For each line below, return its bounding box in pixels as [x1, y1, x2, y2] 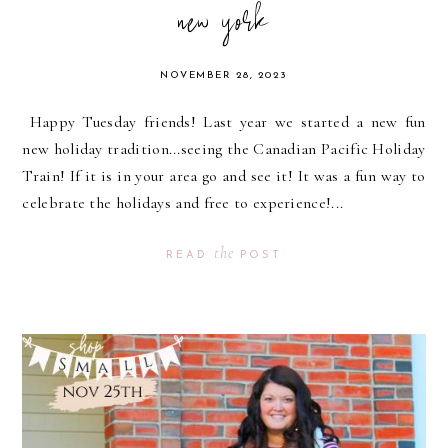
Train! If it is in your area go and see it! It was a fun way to [22, 165, 426, 186]
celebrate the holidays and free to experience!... [22, 192, 344, 213]
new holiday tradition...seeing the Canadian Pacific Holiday [22, 138, 426, 159]
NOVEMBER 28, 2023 [160, 69, 288, 81]
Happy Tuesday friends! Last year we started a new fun [22, 111, 426, 132]
